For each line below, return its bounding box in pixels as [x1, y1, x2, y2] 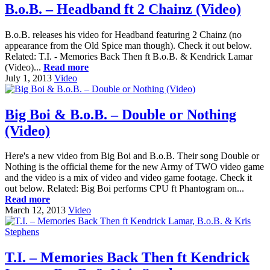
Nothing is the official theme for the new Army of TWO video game [5, 162, 264, 172]
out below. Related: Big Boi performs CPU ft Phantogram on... [5, 183, 244, 194]
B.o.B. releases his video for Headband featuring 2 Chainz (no [5, 29, 242, 40]
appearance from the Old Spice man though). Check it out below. [5, 40, 252, 51]
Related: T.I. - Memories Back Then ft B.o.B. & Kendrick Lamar [5, 51, 253, 61]
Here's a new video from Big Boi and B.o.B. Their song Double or [5, 151, 259, 162]
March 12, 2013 [5, 205, 66, 216]
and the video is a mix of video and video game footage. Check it [5, 172, 252, 183]
